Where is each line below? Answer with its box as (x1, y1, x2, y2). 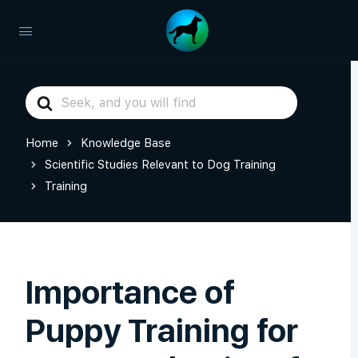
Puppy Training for (26, 312, 298, 350)
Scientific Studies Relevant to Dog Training (45, 157, 276, 171)
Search (25, 88, 69, 104)
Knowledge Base (81, 136, 171, 149)
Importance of (26, 273, 235, 312)
